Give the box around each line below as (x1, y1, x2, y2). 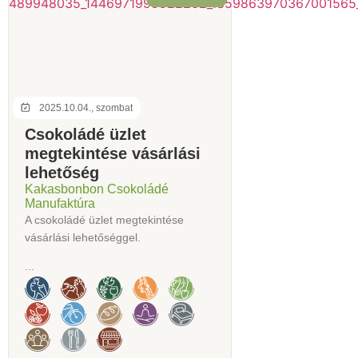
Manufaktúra (25, 196, 95, 210)
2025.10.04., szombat (38, 101, 133, 113)
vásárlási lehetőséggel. (25, 230, 141, 244)
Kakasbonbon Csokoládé (25, 181, 169, 196)
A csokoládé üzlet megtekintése (25, 213, 184, 226)
